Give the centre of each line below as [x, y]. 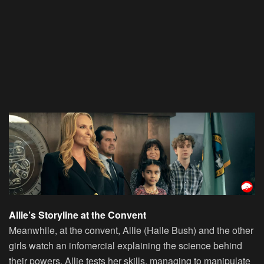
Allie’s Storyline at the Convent [77, 214]
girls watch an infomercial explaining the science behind [126, 245]
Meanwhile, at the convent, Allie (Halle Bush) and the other [131, 230]
